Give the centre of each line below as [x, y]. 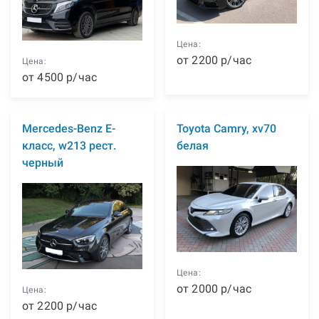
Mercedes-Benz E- [69, 129]
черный [43, 163]
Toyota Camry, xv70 [226, 129]
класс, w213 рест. [69, 146]
